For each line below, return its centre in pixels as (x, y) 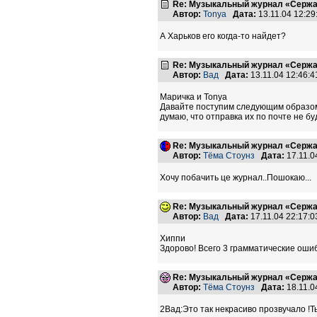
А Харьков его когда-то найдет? (223, 36)
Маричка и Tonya (194, 97)
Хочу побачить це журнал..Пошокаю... (236, 178)
